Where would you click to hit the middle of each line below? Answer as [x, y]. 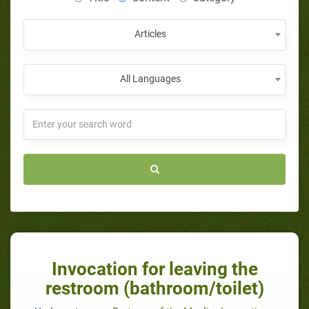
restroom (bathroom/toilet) [154, 288]
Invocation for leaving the [154, 269]
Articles [150, 33]
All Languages [150, 78]
